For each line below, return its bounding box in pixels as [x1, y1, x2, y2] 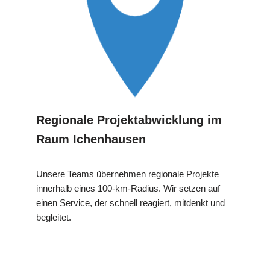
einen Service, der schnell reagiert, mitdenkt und [36, 198, 225, 209]
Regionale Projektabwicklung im [36, 113, 222, 127]
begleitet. [36, 212, 71, 223]
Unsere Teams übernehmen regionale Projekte [36, 169, 219, 180]
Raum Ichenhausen [36, 133, 146, 146]
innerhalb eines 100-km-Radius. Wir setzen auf [36, 183, 220, 194]
